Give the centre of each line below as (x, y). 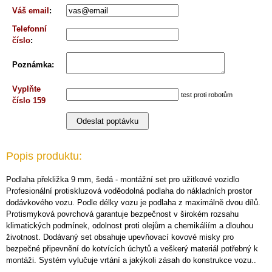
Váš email (31, 11)
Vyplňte (26, 89)
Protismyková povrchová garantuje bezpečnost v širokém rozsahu (122, 214)
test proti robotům (207, 95)
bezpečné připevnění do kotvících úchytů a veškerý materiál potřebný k (132, 249)
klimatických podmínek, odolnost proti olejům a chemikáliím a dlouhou (130, 226)
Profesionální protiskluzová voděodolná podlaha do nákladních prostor (129, 191)
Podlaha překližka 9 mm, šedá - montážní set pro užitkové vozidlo (123, 179)
